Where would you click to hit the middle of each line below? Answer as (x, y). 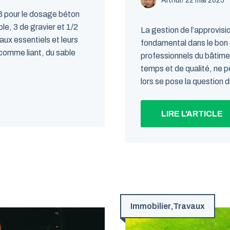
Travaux (189, 206)
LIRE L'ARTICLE (192, 114)
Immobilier (151, 206)
